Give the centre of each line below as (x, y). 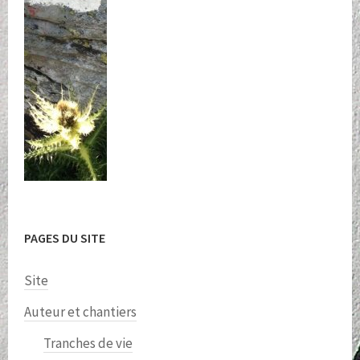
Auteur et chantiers (80, 311)
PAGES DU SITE (65, 237)
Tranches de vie (88, 343)
